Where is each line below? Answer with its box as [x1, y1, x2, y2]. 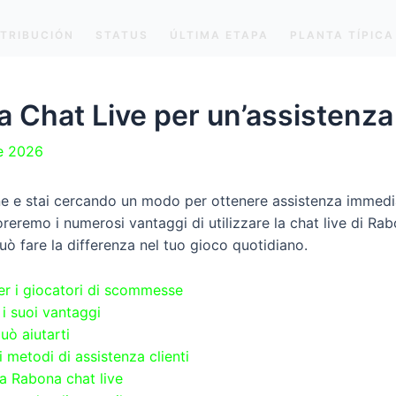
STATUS [95, 28, 148, 42]
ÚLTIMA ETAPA [170, 28, 269, 42]
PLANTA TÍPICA [290, 28, 394, 42]
